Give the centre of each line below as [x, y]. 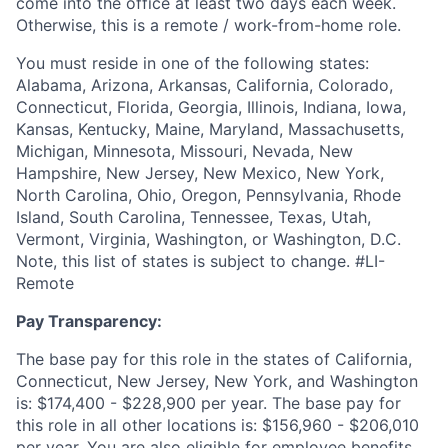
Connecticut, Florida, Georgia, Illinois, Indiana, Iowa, [211, 107]
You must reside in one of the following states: [192, 63]
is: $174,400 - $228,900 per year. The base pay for [208, 403]
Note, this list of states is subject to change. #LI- [200, 261]
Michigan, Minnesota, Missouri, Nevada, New [184, 151]
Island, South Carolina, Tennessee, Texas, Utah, [193, 217]
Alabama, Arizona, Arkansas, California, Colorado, [204, 85]
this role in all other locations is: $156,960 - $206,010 [217, 425]
